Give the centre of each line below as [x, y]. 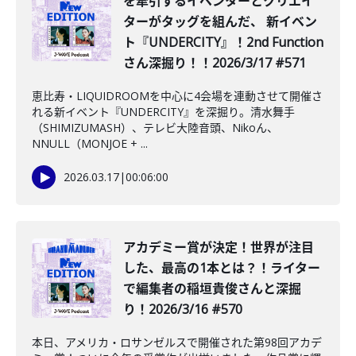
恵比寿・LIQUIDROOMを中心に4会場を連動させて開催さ [177, 96]
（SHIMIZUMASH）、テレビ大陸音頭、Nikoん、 [155, 128]
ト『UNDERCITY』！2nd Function [223, 42]
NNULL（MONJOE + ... [90, 143]
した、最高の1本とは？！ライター [222, 268]
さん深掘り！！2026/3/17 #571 [215, 63]
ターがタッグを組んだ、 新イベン [220, 21]
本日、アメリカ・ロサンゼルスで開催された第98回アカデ [177, 342]
